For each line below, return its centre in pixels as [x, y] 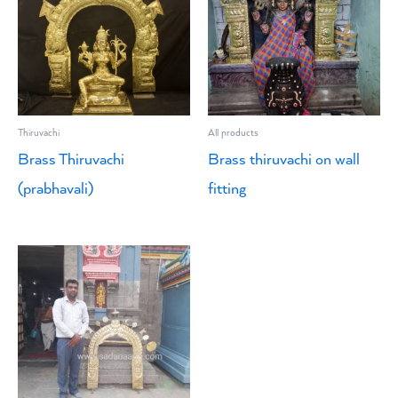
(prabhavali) [56, 189]
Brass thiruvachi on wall [284, 159]
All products [233, 133]
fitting [227, 189]
